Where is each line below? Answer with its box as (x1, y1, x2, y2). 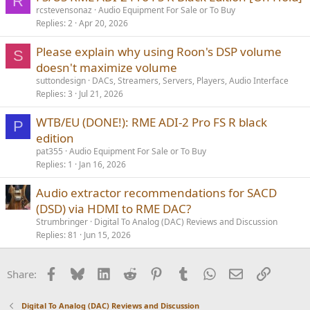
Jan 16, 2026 (79, 158, 126, 170)
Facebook (57, 265, 103, 280)
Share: (7, 266, 37, 281)
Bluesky (83, 265, 121, 280)
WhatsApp (215, 265, 265, 280)
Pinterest (163, 265, 206, 280)
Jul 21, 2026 (79, 87, 123, 100)
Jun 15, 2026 (84, 228, 131, 241)
